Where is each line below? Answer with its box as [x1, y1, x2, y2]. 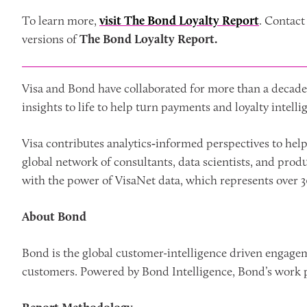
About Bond [22, 209, 86, 224]
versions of [22, 32, 79, 47]
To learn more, [22, 13, 99, 28]
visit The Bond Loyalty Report [99, 13, 259, 28]
